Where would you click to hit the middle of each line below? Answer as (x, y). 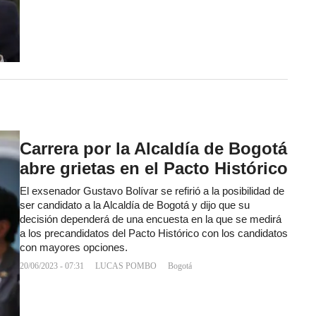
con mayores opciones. (74, 248)
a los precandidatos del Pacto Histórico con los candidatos (154, 234)
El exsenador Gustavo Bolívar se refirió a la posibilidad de (152, 192)
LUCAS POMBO (126, 266)
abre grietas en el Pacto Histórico (154, 169)
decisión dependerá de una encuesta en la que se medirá (151, 220)
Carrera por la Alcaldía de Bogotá (153, 149)
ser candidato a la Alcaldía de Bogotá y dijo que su (135, 206)
